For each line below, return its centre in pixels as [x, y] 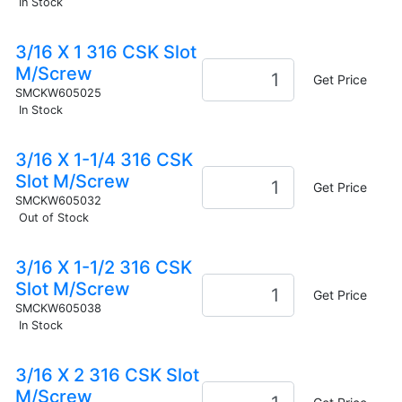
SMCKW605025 [58, 92]
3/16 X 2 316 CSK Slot [107, 375]
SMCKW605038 [58, 308]
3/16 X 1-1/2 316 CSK [103, 267]
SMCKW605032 [58, 200]
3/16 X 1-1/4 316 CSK [104, 159]
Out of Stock [53, 217]
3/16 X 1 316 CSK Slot [105, 52]
